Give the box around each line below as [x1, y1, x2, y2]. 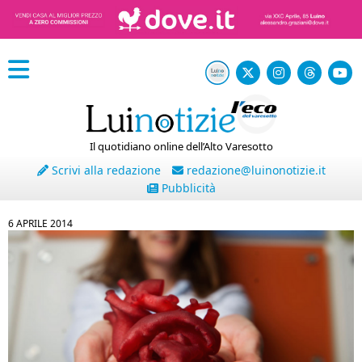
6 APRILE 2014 [8, 217, 73, 230]
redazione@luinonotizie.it [183, 162, 326, 178]
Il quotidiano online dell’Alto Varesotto [89, 139, 273, 154]
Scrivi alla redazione [48, 162, 161, 178]
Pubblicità [158, 180, 216, 196]
